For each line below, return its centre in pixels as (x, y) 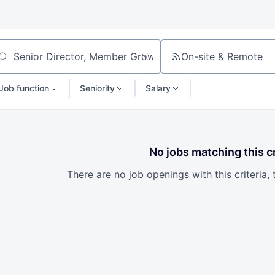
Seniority (97, 88)
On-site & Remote (222, 56)
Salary (158, 88)
